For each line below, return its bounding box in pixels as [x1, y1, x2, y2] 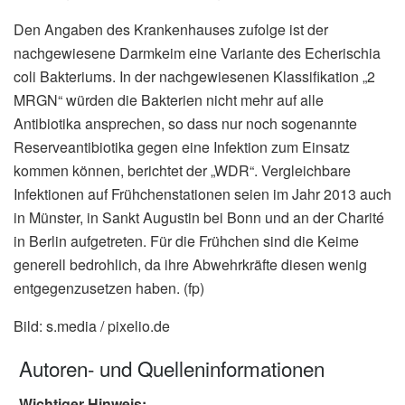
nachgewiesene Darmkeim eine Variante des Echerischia [14, 42, 381, 63]
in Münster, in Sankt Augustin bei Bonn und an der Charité [14, 206, 384, 228]
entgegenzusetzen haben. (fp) [14, 277, 204, 298]
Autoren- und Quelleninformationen [19, 353, 325, 383]
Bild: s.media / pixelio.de [14, 315, 170, 336]
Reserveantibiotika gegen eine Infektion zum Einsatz [14, 136, 350, 157]
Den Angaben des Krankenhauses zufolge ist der [14, 18, 328, 40]
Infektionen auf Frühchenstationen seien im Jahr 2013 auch [14, 183, 391, 204]
